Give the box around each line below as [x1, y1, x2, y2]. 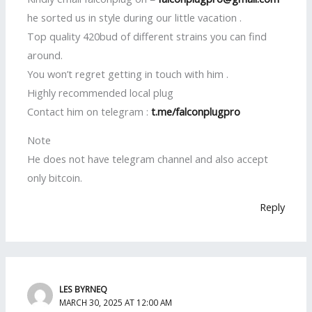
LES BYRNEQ [59, 283, 108, 295]
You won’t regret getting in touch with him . [27, 66, 229, 81]
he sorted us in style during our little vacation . [27, 10, 242, 24]
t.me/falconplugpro [151, 104, 241, 118]
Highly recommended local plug [27, 85, 174, 100]
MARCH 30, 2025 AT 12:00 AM [59, 296, 173, 308]
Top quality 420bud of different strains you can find [27, 29, 267, 43]
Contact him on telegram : [27, 104, 152, 118]
